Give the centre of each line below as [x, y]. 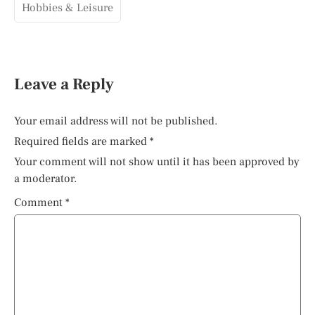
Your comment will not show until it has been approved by [157, 162]
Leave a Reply [64, 84]
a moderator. [45, 179]
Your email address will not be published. [116, 121]
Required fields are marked [82, 141]
